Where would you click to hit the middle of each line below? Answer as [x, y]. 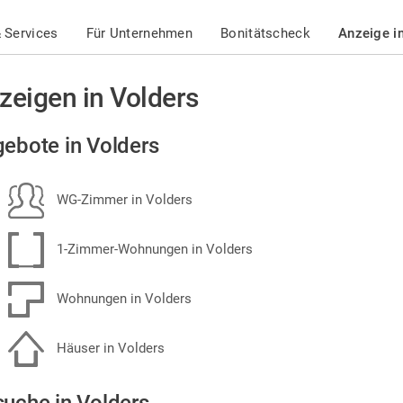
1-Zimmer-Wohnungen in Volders [153, 249]
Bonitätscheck [265, 33]
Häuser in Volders [109, 348]
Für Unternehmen [139, 33]
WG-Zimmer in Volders [123, 199]
